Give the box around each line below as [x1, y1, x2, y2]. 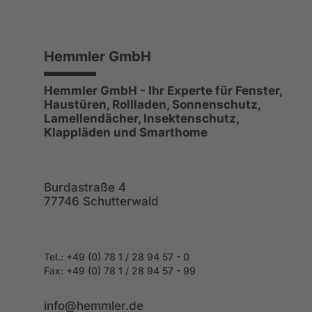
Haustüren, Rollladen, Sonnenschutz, [44, 97, 261, 111]
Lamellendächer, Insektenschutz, [44, 111, 239, 125]
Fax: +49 [44, 264, 88, 276]
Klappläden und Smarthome [44, 125, 208, 139]
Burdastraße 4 [44, 180, 126, 194]
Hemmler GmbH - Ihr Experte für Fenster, [44, 83, 282, 97]
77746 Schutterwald [44, 194, 159, 208]
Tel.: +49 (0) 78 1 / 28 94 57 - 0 [44, 250, 189, 263]
